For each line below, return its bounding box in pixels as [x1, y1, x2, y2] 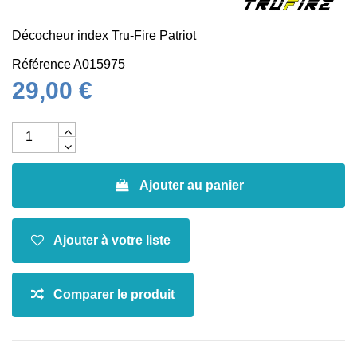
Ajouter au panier [139, 178, 244, 192]
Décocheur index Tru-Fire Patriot [12, 28, 196, 42]
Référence [12, 57, 71, 71]
